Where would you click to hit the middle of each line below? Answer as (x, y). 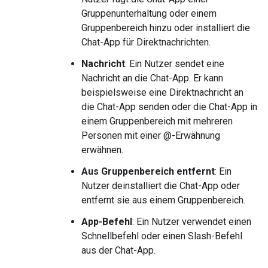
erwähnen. (102, 150)
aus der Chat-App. (118, 250)
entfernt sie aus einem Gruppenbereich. (163, 200)
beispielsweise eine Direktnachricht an (162, 92)
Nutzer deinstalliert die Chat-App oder (161, 186)
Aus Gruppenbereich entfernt (148, 171)
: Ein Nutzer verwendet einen (192, 222)
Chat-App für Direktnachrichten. (146, 42)
